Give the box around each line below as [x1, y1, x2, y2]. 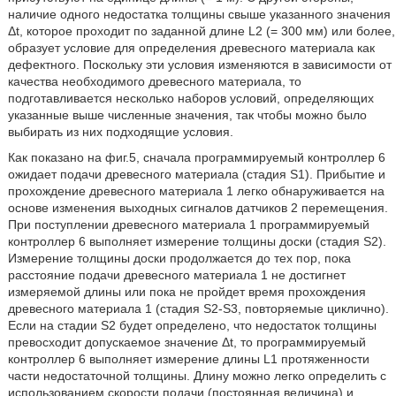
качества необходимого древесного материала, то [7, 74, 301, 88]
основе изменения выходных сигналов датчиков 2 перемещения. [7, 201, 388, 215]
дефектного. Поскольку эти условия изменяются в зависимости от [7, 57, 392, 72]
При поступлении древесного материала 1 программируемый [7, 217, 369, 232]
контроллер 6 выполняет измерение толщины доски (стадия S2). [7, 234, 386, 248]
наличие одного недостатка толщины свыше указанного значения [7, 7, 391, 21]
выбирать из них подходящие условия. [7, 125, 233, 139]
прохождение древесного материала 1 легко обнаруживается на [7, 184, 385, 198]
